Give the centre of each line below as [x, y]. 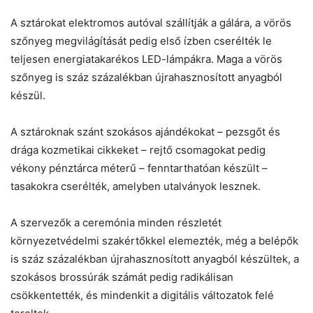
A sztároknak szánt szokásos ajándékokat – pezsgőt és [145, 132]
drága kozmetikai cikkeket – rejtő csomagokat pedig [138, 150]
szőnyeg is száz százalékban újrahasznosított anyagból [146, 78]
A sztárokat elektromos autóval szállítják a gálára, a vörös [151, 23]
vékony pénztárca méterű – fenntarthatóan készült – [139, 168]
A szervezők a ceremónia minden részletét [116, 223]
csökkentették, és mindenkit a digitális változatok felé [142, 296]
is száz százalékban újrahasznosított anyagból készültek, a [155, 259]
